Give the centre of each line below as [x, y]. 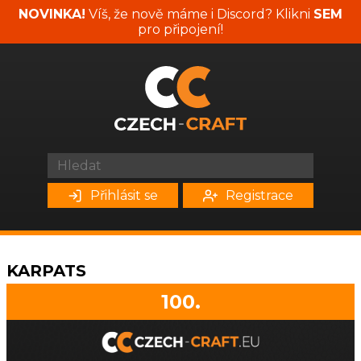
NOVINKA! [52, 14]
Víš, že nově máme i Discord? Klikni [199, 14]
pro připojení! [180, 29]
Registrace [259, 195]
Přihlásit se [124, 195]
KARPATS [46, 271]
